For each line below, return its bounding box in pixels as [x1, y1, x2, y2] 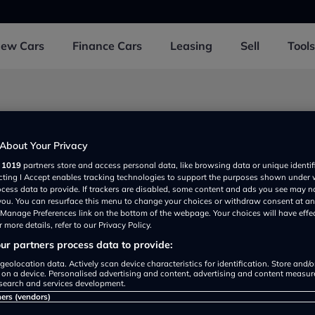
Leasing [170, 39, 212, 53]
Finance [72, 39, 117, 53]
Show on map [13, 288, 77, 300]
